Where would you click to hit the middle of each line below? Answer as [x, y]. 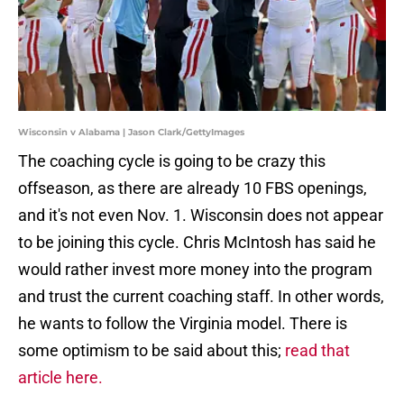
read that [317, 351]
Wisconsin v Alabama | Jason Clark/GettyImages [131, 133]
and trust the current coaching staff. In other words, [201, 297]
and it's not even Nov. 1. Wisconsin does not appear [201, 216]
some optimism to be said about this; [151, 351]
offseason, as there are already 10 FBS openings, [193, 188]
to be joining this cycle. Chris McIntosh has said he [197, 243]
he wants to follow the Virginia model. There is [183, 324]
